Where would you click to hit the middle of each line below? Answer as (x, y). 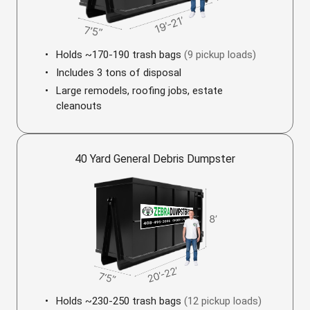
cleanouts (79, 106)
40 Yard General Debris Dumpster (155, 159)
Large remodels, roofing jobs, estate (139, 91)
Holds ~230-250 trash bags (120, 301)
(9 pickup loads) (220, 55)
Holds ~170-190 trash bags (120, 55)
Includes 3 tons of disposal (119, 73)
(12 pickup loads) (223, 301)
